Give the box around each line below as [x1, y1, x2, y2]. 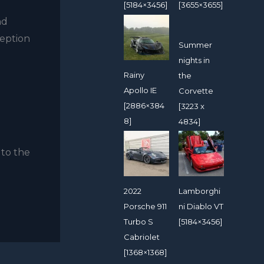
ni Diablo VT [179, 201, 224, 211]
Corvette [179, 85, 214, 95]
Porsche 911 [124, 201, 167, 211]
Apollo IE [124, 85, 157, 95]
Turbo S [124, 216, 153, 226]
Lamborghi [179, 186, 221, 196]
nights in [179, 55, 210, 65]
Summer [179, 39, 213, 49]
